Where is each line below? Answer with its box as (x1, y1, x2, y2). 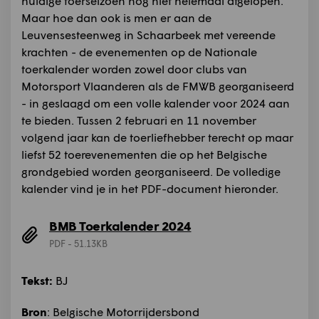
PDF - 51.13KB (49, 238, 108, 249)
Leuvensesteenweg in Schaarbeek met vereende (21, 28, 276, 41)
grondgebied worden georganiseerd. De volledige (21, 164, 281, 178)
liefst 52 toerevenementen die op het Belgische (21, 147, 267, 161)
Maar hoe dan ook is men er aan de (21, 11, 211, 24)
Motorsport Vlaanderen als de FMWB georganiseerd (21, 79, 294, 93)
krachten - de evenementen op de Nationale (21, 45, 257, 58)
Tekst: (21, 273, 53, 287)
